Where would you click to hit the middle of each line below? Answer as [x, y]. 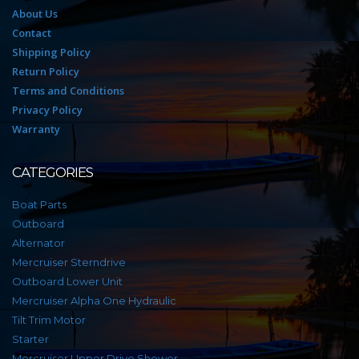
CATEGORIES [52, 172]
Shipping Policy [51, 52]
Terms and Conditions [68, 90]
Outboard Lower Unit [67, 281]
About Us [35, 13]
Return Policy [46, 71]
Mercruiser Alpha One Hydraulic [94, 300]
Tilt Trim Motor [49, 319]
